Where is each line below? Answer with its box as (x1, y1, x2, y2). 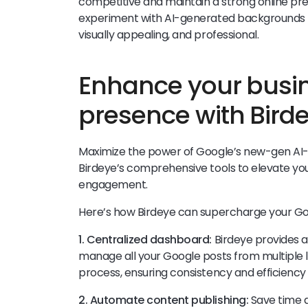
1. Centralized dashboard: (78, 232, 212, 248)
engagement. (78, 177, 151, 193)
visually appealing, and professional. (78, 27, 259, 43)
